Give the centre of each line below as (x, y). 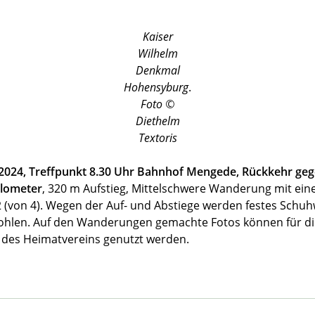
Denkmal (157, 70)
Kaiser (157, 36)
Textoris (157, 137)
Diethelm (157, 121)
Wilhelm (157, 53)
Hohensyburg (156, 87)
